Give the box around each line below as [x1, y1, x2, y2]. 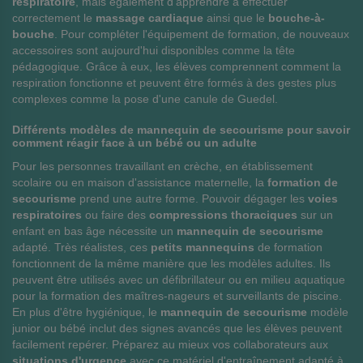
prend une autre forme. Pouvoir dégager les [76, 192, 308, 205]
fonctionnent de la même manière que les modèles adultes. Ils [12, 257, 331, 270]
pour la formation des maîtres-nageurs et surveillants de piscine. [12, 289, 342, 302]
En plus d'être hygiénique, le [12, 305, 160, 318]
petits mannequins [151, 241, 254, 254]
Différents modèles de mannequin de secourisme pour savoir [12, 123, 350, 136]
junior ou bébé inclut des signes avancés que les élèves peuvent [12, 322, 342, 335]
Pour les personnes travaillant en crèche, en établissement [12, 160, 313, 173]
